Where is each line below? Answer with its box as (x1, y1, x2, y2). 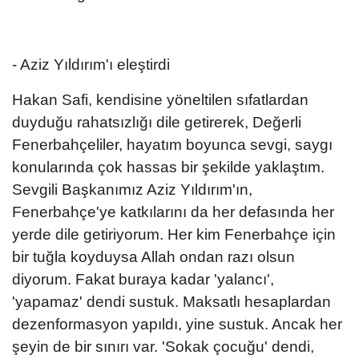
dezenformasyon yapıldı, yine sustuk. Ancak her (12, 315, 342, 333)
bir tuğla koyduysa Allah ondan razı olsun (12, 248, 295, 265)
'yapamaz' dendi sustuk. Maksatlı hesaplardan (12, 292, 331, 310)
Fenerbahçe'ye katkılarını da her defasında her (12, 203, 334, 220)
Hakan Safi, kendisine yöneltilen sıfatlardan (12, 91, 309, 108)
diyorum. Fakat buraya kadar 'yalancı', (12, 270, 274, 288)
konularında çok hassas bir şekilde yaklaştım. (12, 158, 325, 175)
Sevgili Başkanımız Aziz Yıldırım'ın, (12, 180, 252, 198)
